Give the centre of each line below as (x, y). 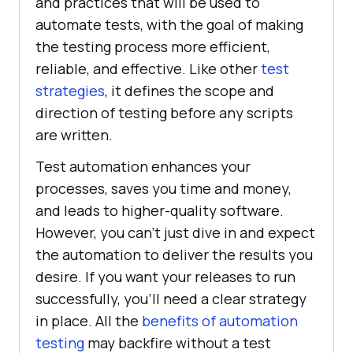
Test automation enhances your (143, 166)
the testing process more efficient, (153, 46)
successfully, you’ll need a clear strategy (171, 298)
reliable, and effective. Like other (148, 68)
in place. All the (89, 320)
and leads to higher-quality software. (160, 210)
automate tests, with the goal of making (169, 24)
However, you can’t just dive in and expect (175, 232)
